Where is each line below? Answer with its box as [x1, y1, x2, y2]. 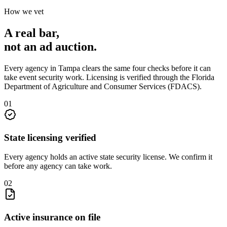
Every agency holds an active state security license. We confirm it [4, 153, 212, 162]
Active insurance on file [4, 212, 100, 223]
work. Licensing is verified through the [63, 72, 192, 82]
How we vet [4, 7, 44, 16]
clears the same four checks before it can [80, 63, 211, 72]
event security [19, 72, 63, 82]
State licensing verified [4, 132, 96, 143]
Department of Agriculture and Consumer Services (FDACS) [4, 82, 200, 91]
